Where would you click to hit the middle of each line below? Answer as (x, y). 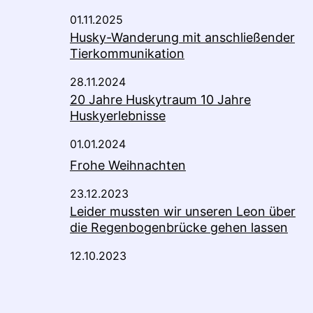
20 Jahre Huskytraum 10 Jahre (160, 100)
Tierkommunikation (127, 54)
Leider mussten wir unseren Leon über (183, 212)
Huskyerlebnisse (118, 116)
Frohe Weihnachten (128, 166)
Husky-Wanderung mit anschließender (182, 38)
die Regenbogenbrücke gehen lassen (179, 228)
